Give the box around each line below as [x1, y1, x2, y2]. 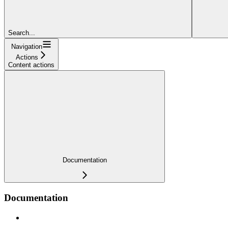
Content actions [8, 61, 54, 69]
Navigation [11, 42, 42, 50]
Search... [8, 28, 35, 37]
